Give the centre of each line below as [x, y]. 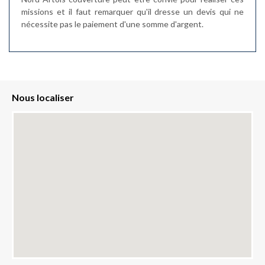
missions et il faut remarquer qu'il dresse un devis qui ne [132, 12]
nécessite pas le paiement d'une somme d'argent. [112, 24]
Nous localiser [43, 97]
